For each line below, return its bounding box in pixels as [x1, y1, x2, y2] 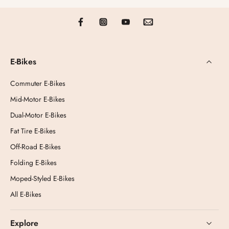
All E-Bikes [10, 189, 41, 200]
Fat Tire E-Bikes [10, 126, 56, 136]
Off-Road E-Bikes [10, 142, 61, 152]
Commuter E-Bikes [10, 78, 65, 89]
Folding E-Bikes [10, 157, 57, 168]
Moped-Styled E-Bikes [10, 173, 75, 184]
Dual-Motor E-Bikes [10, 110, 66, 121]
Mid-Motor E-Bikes [10, 94, 65, 105]
